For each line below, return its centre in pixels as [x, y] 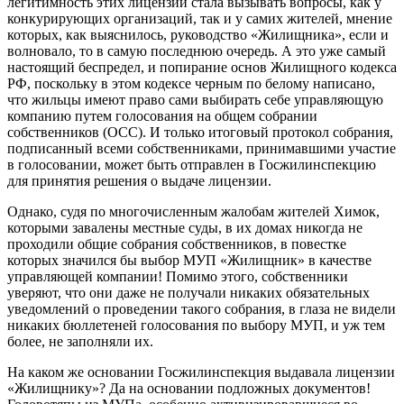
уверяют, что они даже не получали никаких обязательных [188, 292]
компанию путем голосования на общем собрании [162, 115]
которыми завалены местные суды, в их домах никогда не [185, 227]
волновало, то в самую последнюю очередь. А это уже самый [197, 50]
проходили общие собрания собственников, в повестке [177, 243]
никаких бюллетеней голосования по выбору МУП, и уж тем [196, 325]
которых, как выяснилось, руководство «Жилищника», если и [198, 34]
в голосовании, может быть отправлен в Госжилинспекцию [192, 164]
